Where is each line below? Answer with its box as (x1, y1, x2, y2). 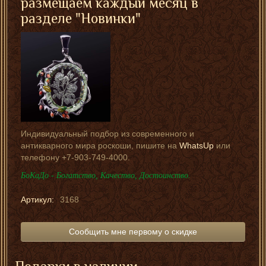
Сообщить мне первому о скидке (69, 226, 197, 236)
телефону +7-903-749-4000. (21, 152, 130, 162)
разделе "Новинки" (21, 9, 141, 26)
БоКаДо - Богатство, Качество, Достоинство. (21, 170, 191, 180)
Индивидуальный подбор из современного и (21, 128, 194, 138)
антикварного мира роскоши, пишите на (21, 140, 179, 150)
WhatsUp (179, 140, 214, 150)
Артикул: (21, 194, 54, 204)
